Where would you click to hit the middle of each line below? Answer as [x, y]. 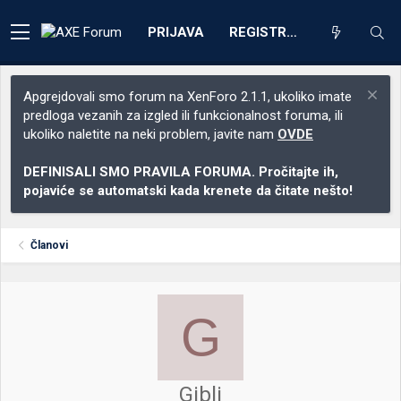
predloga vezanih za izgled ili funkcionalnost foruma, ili [183, 115]
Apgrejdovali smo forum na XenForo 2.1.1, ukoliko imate [188, 97]
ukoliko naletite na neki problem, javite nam [150, 134]
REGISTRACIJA [292, 32]
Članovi [50, 245]
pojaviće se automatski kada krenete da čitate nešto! [188, 191]
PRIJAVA [176, 32]
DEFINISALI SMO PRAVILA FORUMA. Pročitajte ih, [181, 172]
